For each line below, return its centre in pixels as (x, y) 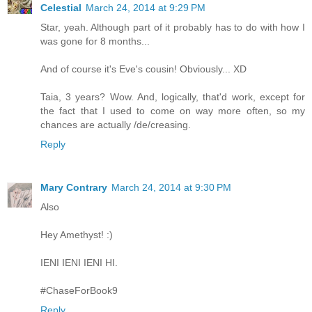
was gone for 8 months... (95, 41)
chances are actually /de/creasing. (116, 124)
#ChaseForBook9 (79, 290)
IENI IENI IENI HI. (79, 262)
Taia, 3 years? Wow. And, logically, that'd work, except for (173, 96)
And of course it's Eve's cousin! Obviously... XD (143, 69)
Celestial (61, 7)
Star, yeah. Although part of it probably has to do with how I (173, 27)
